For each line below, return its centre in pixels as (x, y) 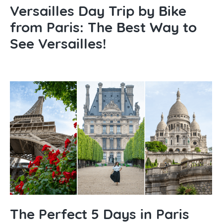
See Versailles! (58, 43)
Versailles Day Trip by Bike (98, 10)
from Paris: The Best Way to (103, 27)
